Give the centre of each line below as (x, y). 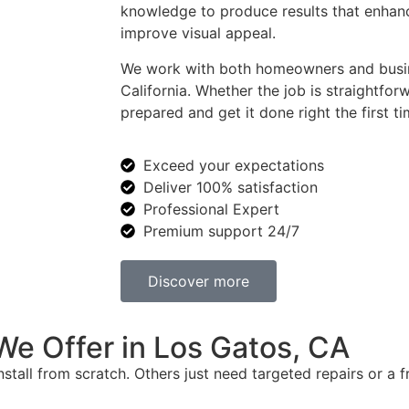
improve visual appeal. (198, 33)
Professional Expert (211, 210)
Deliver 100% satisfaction (231, 188)
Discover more (199, 282)
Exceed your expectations (234, 166)
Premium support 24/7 (221, 231)
